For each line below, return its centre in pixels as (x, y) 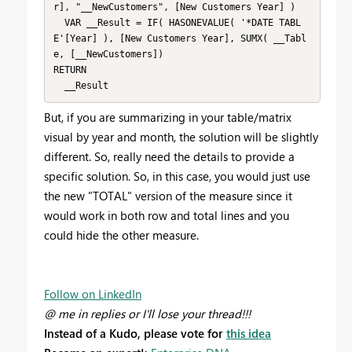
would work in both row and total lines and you (167, 215)
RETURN (70, 70)
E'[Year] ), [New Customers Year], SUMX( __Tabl (180, 39)
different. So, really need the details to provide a (169, 156)
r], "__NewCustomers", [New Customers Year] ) (174, 7)
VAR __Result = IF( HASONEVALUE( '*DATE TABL (59, 23)
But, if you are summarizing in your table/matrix (168, 117)
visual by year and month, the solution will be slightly (181, 136)
